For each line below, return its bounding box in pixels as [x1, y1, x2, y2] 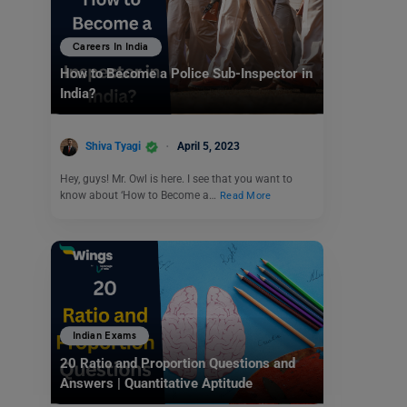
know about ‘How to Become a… [60, 188, 219, 202]
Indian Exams [73, 330, 137, 342]
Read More [220, 189, 272, 202]
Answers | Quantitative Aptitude [60, 374, 253, 392]
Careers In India [73, 41, 149, 54]
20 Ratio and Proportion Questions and [60, 354, 295, 372]
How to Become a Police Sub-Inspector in [60, 65, 313, 83]
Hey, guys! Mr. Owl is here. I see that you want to [60, 172, 293, 185]
